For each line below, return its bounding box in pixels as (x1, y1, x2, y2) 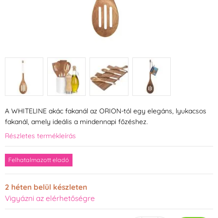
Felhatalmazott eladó (8, 156, 69, 164)
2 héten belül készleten (5, 182, 87, 192)
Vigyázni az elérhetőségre (5, 193, 95, 203)
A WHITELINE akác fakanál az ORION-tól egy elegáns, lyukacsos (5, 107, 206, 116)
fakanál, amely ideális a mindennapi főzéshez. (5, 117, 148, 127)
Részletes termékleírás (5, 131, 76, 141)
